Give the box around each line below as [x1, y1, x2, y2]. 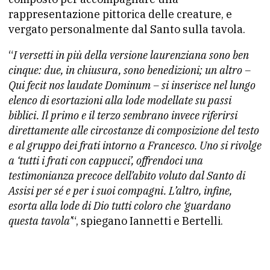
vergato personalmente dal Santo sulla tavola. [8, 22, 245, 36]
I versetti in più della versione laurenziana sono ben [13, 48, 249, 62]
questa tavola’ [8, 214, 72, 228]
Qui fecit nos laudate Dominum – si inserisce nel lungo [8, 78, 256, 92]
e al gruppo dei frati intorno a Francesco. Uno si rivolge [8, 139, 262, 152]
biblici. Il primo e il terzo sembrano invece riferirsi [8, 108, 237, 122]
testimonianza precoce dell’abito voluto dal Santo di [8, 169, 245, 183]
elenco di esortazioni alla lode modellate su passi [8, 93, 231, 107]
